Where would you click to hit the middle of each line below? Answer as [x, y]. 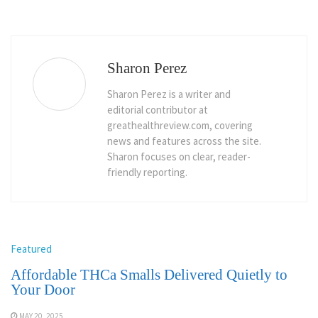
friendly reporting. [147, 172]
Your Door [43, 290]
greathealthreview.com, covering [180, 126]
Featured [31, 249]
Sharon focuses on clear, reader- [179, 157]
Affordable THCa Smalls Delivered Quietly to [149, 275]
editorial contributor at [158, 110]
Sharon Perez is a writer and [169, 94]
